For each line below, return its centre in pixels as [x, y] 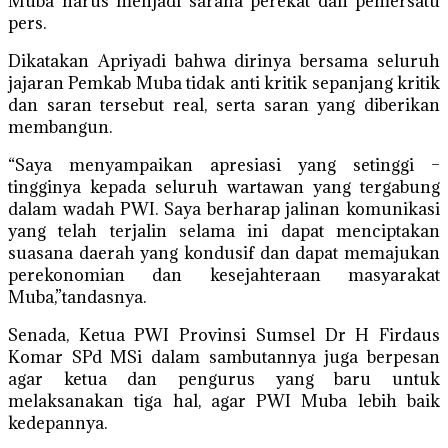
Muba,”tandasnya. [77, 297]
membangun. [60, 127]
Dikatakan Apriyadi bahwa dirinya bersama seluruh [224, 61]
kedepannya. [57, 423]
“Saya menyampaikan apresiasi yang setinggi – [224, 165]
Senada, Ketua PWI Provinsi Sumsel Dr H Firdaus [224, 335]
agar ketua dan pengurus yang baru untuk [224, 379]
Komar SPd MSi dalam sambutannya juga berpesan [224, 357]
